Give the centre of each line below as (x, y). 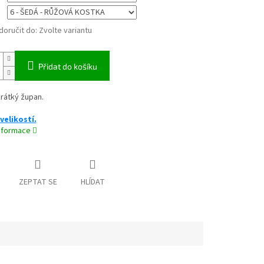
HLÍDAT (93, 182)
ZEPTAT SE (38, 182)
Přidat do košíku (67, 67)
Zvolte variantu (65, 31)
